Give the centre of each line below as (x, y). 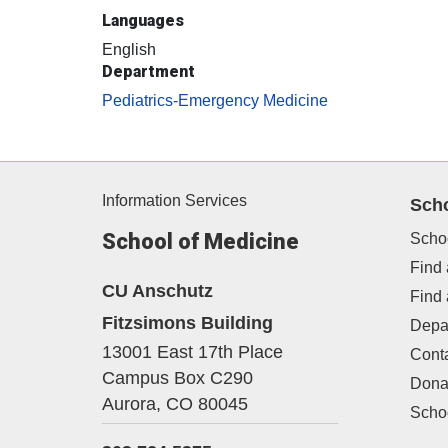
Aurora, (131, 404)
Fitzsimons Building (187, 323)
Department (148, 72)
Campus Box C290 (177, 378)
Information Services (174, 201)
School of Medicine (200, 242)
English (129, 50)
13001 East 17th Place (192, 352)
